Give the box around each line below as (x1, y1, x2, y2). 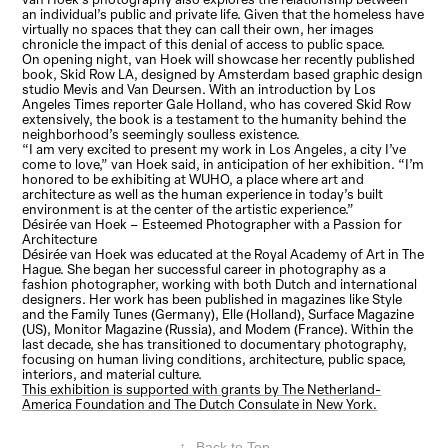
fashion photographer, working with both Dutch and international (22, 275, 418, 294)
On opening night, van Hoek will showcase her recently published (22, 50, 416, 69)
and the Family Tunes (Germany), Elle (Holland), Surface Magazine (22, 305, 415, 324)
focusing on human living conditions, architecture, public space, (22, 350, 407, 369)
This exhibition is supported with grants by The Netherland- (22, 380, 382, 399)
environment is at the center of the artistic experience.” (22, 200, 355, 219)
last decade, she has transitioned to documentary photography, (22, 335, 408, 354)
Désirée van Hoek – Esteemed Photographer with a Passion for (22, 215, 403, 234)
